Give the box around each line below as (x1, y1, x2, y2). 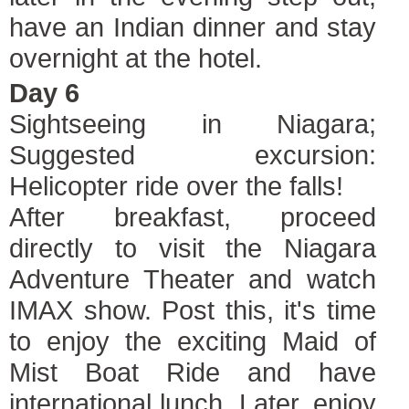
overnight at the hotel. (9, 43, 262, 73)
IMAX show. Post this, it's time (9, 295, 376, 325)
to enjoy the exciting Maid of (9, 326, 376, 356)
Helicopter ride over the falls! (9, 171, 343, 201)
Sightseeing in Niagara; (9, 109, 376, 139)
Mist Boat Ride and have (9, 357, 376, 387)
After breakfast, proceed (9, 202, 376, 232)
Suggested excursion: (9, 140, 376, 170)
